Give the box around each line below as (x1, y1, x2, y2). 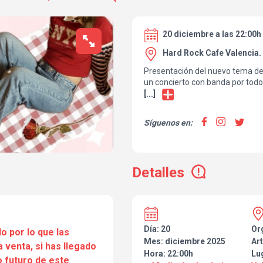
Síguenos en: (144, 118, 193, 128)
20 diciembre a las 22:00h (163, 29, 261, 39)
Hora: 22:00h (144, 249, 193, 259)
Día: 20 (144, 224, 170, 234)
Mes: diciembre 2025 (144, 237, 225, 247)
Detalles (132, 164, 184, 181)
